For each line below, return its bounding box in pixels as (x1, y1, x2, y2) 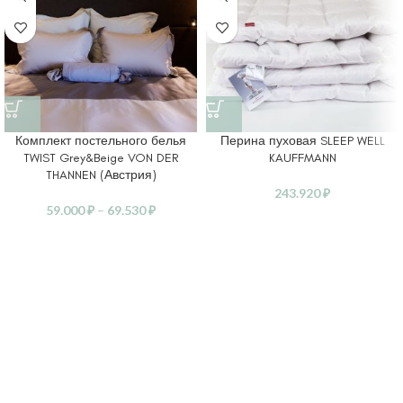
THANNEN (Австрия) (45, 167, 157, 184)
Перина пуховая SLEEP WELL (219, 133, 385, 149)
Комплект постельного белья (15, 133, 186, 149)
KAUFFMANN (268, 150, 336, 166)
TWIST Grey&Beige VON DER (23, 150, 178, 166)
